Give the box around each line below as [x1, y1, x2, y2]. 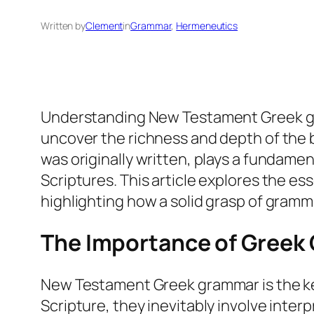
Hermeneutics [176, 18, 238, 32]
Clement [86, 18, 123, 32]
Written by [41, 18, 86, 32]
